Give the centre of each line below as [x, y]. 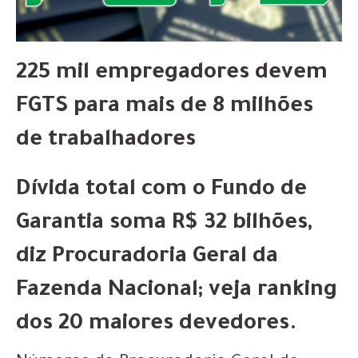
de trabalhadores [106, 141]
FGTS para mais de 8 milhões [165, 107]
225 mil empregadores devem [172, 74]
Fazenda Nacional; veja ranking [177, 291]
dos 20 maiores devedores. [157, 325]
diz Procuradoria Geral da [147, 258]
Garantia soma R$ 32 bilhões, [164, 224]
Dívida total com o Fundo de [161, 191]
